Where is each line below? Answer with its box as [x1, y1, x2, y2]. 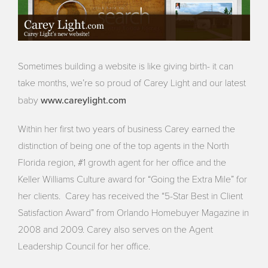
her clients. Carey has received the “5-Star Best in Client [18, 190, 243, 202]
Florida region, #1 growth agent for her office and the [18, 156, 227, 169]
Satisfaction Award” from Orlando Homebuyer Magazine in [18, 206, 249, 219]
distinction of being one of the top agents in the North [18, 139, 230, 152]
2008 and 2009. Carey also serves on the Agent [18, 223, 214, 236]
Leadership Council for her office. [18, 240, 151, 252]
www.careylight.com [41, 93, 127, 106]
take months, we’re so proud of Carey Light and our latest [18, 77, 246, 89]
